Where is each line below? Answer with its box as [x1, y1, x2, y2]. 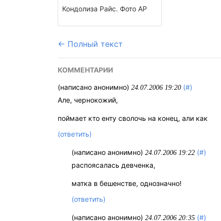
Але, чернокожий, [58, 96, 118, 104]
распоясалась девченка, [72, 161, 156, 170]
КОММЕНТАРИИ [58, 66, 113, 74]
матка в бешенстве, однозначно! [72, 179, 182, 188]
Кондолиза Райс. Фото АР [62, 4, 147, 13]
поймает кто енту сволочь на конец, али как [58, 114, 208, 122]
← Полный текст [58, 39, 123, 49]
